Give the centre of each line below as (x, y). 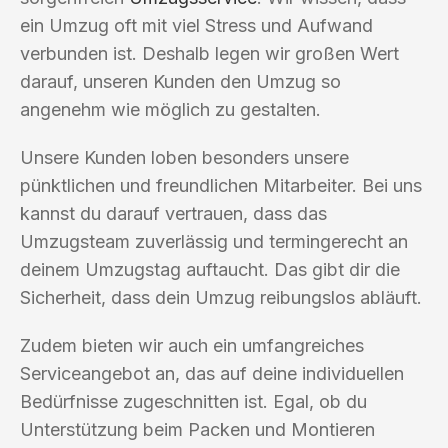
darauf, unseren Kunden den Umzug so (180, 81)
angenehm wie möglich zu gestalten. (170, 109)
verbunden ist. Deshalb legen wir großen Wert (209, 53)
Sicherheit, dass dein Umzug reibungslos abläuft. (221, 297)
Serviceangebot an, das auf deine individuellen (212, 373)
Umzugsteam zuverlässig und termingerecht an (214, 241)
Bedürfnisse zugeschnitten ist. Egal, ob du (193, 401)
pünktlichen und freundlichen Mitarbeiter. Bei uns (221, 185)
